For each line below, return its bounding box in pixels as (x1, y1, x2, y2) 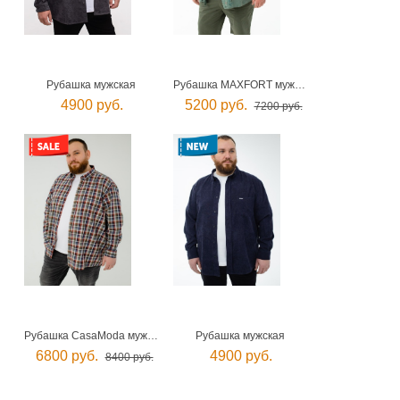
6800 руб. (35, 348, 98, 364)
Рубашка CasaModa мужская (147, 329, 158, 343)
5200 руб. (184, 97, 247, 113)
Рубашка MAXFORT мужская (295, 79, 305, 92)
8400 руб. (104, 351, 154, 364)
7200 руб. (254, 100, 303, 113)
